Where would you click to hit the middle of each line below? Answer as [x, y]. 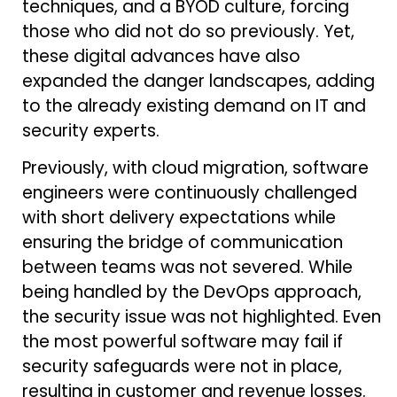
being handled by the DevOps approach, [192, 292]
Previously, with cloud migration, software [195, 167]
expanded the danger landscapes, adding [198, 81]
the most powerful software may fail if [183, 341]
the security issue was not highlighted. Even [202, 316]
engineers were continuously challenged [190, 192]
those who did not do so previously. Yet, [188, 31]
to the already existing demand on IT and [194, 105]
